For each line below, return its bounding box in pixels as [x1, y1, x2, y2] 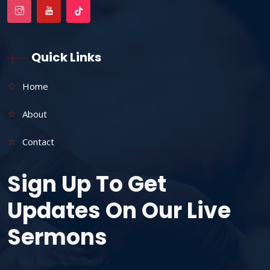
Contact [22, 136, 54, 148]
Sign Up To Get [7, 169, 166, 200]
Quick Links [31, 49, 101, 66]
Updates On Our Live [7, 195, 231, 227]
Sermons [7, 222, 107, 253]
